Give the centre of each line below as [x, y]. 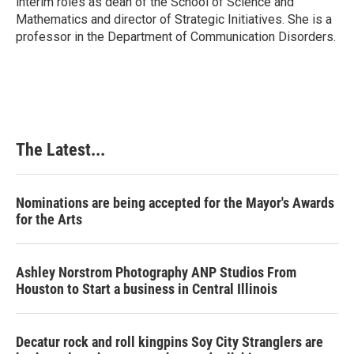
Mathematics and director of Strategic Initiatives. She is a [174, 19]
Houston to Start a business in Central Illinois [147, 289]
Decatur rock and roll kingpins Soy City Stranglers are [169, 342]
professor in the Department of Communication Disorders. [176, 37]
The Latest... [60, 150]
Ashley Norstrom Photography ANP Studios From [156, 272]
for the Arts [49, 219]
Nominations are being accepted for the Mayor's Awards [175, 203]
